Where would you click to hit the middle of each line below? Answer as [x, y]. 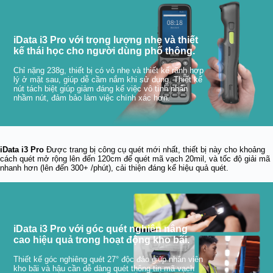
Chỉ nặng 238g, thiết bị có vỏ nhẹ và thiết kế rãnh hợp [109, 70]
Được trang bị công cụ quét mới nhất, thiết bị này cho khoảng [154, 149]
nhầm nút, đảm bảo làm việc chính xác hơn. [92, 97]
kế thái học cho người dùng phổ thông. [105, 51]
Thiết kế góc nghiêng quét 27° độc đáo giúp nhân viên [108, 259]
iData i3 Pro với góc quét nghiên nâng [101, 229]
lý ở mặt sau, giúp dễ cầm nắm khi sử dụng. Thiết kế [108, 79]
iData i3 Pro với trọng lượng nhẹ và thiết [106, 40]
